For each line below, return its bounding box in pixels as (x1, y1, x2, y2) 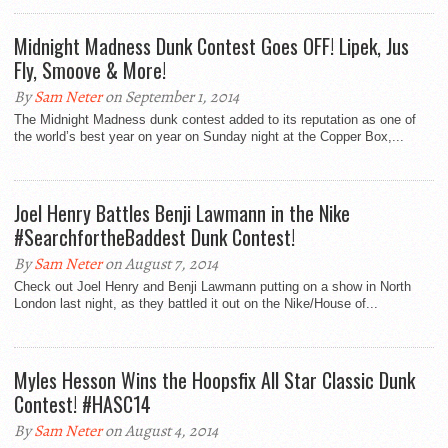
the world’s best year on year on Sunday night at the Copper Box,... (14, 129, 404, 145)
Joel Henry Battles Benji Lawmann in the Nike (14, 198, 350, 229)
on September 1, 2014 (102, 86, 239, 109)
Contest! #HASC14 (14, 389, 151, 420)
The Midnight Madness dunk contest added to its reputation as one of (14, 112, 416, 128)
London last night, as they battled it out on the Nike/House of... (14, 296, 378, 312)
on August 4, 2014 (102, 420, 218, 443)
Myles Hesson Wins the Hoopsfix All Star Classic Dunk (14, 365, 415, 396)
